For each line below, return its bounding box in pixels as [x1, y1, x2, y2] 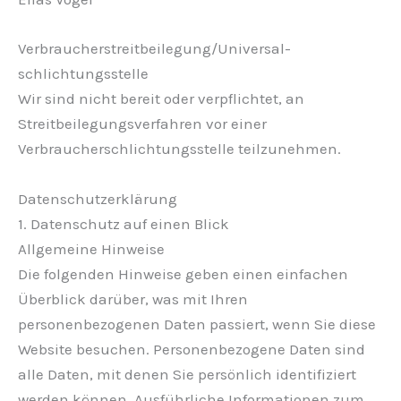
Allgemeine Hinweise [18, 239, 165, 258]
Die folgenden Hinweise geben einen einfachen [18, 264, 348, 283]
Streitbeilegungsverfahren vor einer [18, 115, 267, 133]
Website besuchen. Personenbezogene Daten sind [18, 339, 365, 358]
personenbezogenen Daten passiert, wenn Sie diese [18, 314, 376, 333]
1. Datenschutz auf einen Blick [18, 214, 229, 233]
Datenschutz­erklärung [18, 189, 177, 208]
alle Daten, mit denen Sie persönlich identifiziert [18, 364, 356, 383]
